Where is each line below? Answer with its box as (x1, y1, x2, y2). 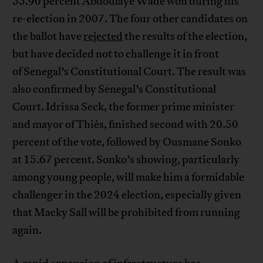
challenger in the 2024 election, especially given (12, 188, 242, 203)
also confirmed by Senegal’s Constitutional (12, 82, 217, 97)
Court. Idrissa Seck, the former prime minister (12, 100, 235, 114)
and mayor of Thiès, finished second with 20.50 (12, 117, 239, 132)
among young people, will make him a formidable (12, 170, 245, 185)
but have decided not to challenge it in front (12, 47, 220, 62)
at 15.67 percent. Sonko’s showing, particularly (12, 153, 240, 167)
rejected (83, 29, 123, 44)
